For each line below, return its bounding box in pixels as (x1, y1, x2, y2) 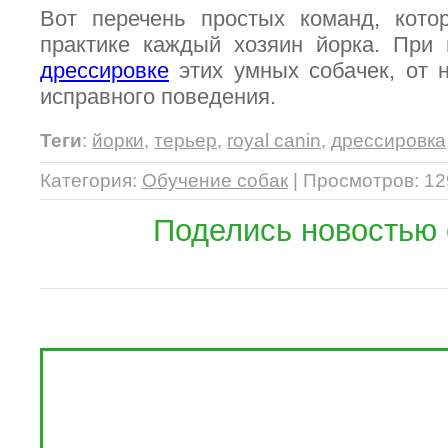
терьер (154, 130, 217, 151)
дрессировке (40, 58, 169, 83)
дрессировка (331, 130, 446, 151)
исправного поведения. (40, 84, 276, 109)
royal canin (227, 130, 321, 151)
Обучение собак (142, 170, 288, 191)
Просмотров (303, 170, 414, 191)
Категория (40, 170, 132, 191)
